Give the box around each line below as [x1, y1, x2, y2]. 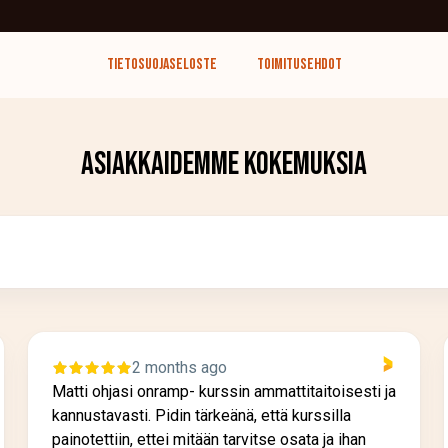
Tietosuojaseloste [106, 55, 217, 75]
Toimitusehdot [256, 55, 342, 75]
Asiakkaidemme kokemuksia [81, 145, 367, 185]
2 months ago [132, 358, 227, 378]
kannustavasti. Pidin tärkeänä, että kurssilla [52, 406, 351, 426]
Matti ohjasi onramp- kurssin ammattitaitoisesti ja [52, 382, 396, 402]
